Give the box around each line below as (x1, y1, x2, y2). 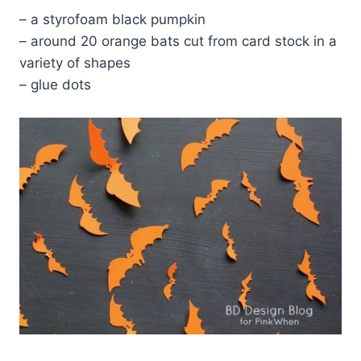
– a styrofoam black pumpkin (19, 10, 205, 27)
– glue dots (19, 76, 91, 93)
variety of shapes (19, 54, 131, 71)
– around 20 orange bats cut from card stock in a (19, 32, 337, 49)
